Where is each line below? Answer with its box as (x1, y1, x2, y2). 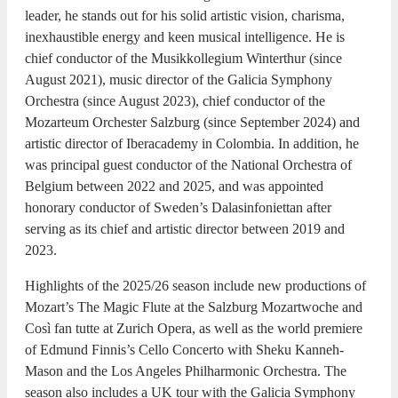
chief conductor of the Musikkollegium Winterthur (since (25, 50, 342, 66)
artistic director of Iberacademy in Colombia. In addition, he (25, 135, 359, 151)
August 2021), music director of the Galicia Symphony (25, 71, 332, 87)
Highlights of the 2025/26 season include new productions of (25, 277, 366, 293)
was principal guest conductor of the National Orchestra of (25, 156, 352, 172)
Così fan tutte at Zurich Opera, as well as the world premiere (25, 320, 362, 336)
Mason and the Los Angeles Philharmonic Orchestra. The (25, 362, 346, 378)
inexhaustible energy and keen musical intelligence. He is (25, 28, 345, 44)
